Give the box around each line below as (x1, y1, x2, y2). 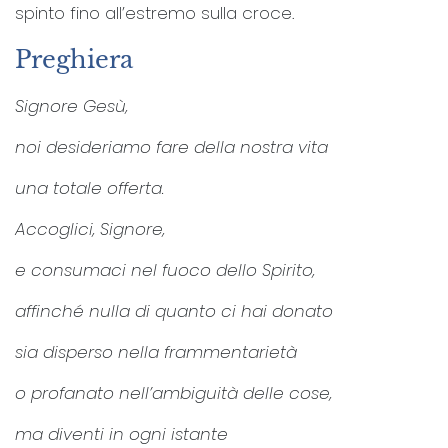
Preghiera (15, 44, 133, 74)
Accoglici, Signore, (15, 216, 165, 241)
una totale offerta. (15, 175, 165, 200)
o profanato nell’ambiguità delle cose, (15, 380, 332, 405)
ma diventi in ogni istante (15, 421, 228, 446)
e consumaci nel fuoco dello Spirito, (15, 257, 315, 282)
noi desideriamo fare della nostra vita (15, 134, 328, 159)
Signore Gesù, (15, 93, 128, 118)
